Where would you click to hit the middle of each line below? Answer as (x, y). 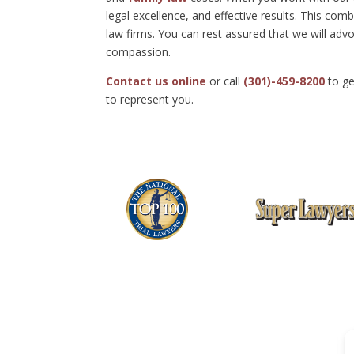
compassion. (139, 51)
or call (225, 81)
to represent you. (150, 99)
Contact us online (156, 81)
